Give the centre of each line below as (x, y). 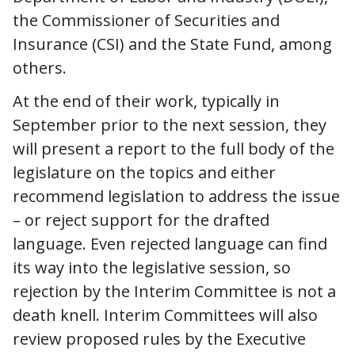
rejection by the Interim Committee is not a (174, 291)
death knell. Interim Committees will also (165, 315)
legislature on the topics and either (144, 172)
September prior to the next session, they (170, 124)
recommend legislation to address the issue (176, 196)
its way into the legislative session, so (152, 267)
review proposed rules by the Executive (159, 338)
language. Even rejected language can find (170, 243)
